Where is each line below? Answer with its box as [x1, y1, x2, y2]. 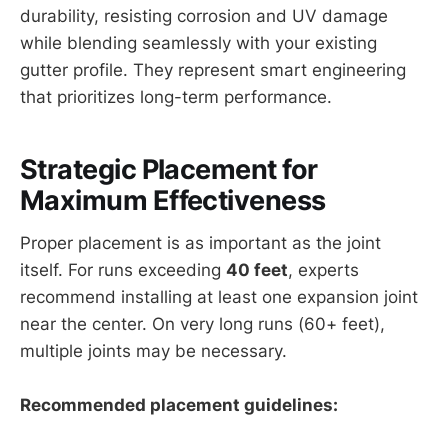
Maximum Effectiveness [20, 184, 326, 218]
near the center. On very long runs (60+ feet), [20, 313, 385, 334]
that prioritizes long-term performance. [20, 86, 332, 107]
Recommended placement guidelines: [20, 395, 338, 416]
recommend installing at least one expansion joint [20, 286, 418, 307]
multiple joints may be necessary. [20, 340, 287, 361]
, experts [288, 259, 359, 280]
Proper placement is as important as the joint [20, 232, 381, 253]
